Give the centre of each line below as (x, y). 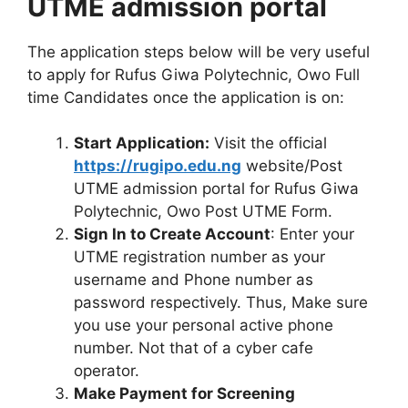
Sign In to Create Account (172, 234)
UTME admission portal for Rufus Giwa (216, 189)
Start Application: (142, 143)
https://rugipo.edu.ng (158, 166)
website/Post (292, 166)
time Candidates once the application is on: (186, 97)
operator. (107, 371)
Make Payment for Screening (184, 393)
